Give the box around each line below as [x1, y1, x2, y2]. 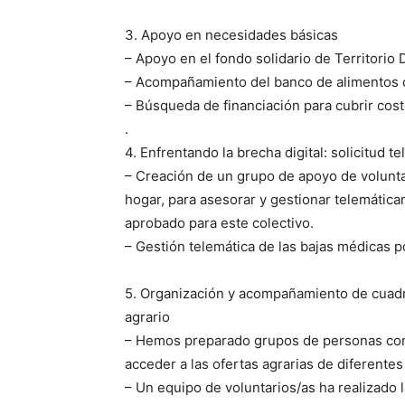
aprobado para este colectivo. [125, 214, 314, 231]
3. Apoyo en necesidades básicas [125, 26, 338, 43]
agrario [125, 308, 170, 325]
